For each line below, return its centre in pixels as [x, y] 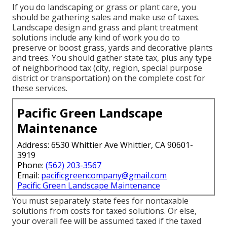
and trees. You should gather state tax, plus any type [112, 58]
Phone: [31, 165]
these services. [40, 88]
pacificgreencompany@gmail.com [104, 176]
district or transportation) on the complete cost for [109, 78]
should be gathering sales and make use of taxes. [106, 17]
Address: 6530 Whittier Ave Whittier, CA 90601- [105, 145]
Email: [29, 176]
